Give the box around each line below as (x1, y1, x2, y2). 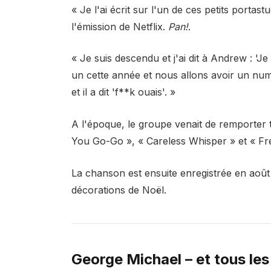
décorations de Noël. (71, 183, 166, 196)
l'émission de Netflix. (71, 20, 168, 33)
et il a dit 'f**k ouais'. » (71, 86, 175, 99)
